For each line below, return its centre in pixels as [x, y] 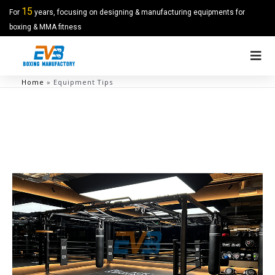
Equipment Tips [83, 82]
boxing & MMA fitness [45, 27]
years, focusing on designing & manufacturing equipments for [139, 12]
